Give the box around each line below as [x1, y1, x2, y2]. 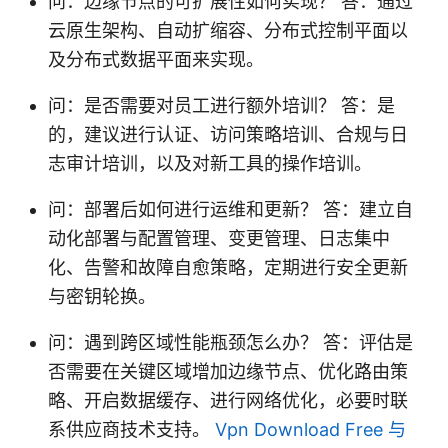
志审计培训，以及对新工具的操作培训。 [48, 152, 372, 174]
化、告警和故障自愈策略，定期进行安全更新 [48, 256, 408, 278]
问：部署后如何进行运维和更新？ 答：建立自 [48, 198, 413, 220]
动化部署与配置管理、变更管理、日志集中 [48, 227, 390, 249]
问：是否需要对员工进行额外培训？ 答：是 [48, 94, 395, 116]
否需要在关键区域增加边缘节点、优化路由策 [48, 360, 408, 382]
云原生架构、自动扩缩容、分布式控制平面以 [48, 19, 408, 41]
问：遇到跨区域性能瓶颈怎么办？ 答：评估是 [48, 331, 413, 353]
